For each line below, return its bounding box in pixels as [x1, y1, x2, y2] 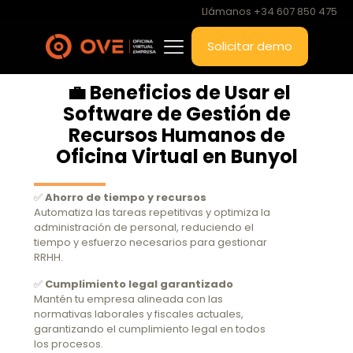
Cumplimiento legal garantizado [45, 277, 233, 292]
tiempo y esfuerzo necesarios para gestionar [34, 235, 267, 250]
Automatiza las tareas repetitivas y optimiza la [34, 205, 270, 220]
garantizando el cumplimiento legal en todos [34, 321, 266, 336]
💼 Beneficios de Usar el [62, 80, 291, 106]
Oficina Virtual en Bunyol [55, 143, 298, 169]
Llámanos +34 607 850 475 [202, 4, 337, 19]
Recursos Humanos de [68, 122, 285, 148]
